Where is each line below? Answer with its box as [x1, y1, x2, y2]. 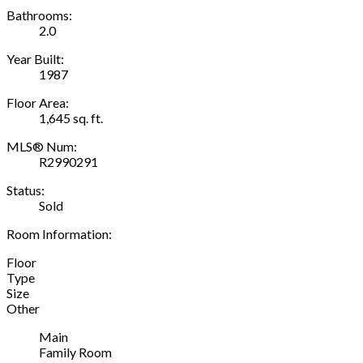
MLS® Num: [6, 138, 77, 154]
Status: [6, 181, 45, 198]
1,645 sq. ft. [39, 109, 103, 126]
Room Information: [6, 225, 112, 241]
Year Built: [6, 50, 64, 66]
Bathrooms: [6, 6, 72, 23]
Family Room [39, 344, 112, 360]
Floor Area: [6, 94, 69, 110]
